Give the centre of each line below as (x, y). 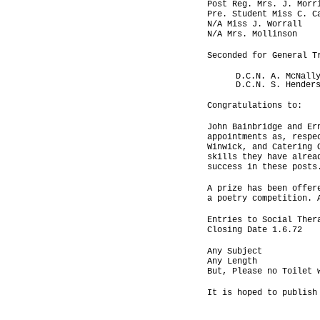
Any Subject (235, 251)
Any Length (232, 261)
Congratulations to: (255, 105)
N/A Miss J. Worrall (255, 25)
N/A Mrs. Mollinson (252, 35)
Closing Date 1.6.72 (255, 230)
